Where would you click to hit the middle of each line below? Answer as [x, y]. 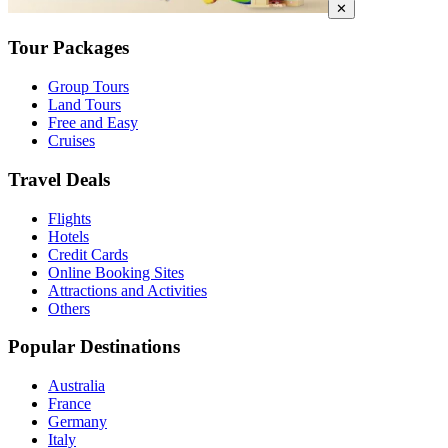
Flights [69, 218]
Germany [77, 421]
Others [69, 308]
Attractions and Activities [127, 290]
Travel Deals [59, 179]
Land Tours [84, 105]
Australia [76, 385]
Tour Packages [68, 48]
